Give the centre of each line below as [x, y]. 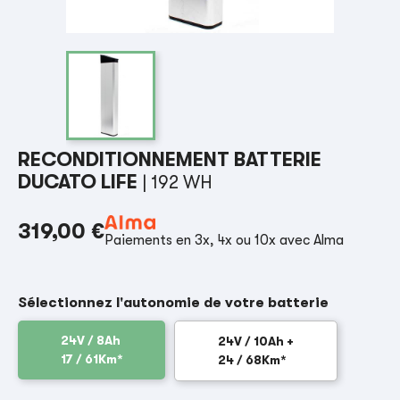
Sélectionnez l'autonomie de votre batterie [174, 303]
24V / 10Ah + [256, 342]
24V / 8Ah [91, 341]
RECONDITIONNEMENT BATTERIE [170, 159]
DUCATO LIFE [80, 182]
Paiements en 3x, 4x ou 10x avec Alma [225, 241]
